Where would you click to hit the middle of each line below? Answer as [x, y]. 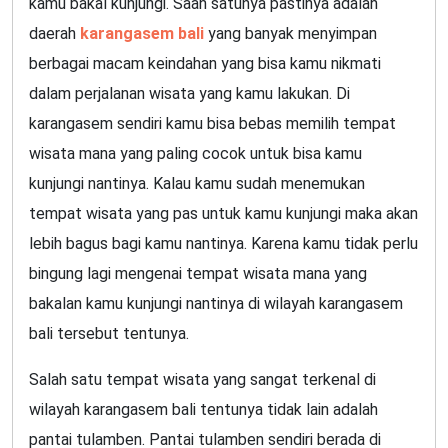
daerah [54, 33]
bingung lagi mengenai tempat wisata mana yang [198, 273]
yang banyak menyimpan [290, 33]
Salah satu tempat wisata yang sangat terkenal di [202, 379]
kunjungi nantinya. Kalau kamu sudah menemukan [197, 183]
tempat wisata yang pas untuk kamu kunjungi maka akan [223, 213]
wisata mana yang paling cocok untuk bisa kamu [195, 153]
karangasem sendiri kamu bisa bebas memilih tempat [212, 123]
